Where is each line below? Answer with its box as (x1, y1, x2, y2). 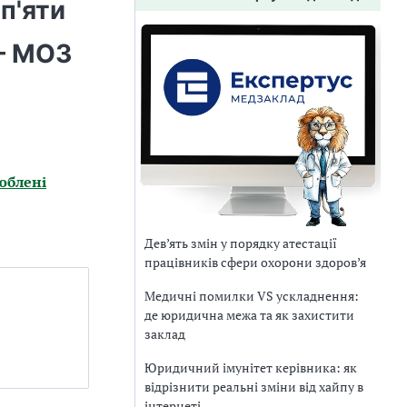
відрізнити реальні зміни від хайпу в (144, 377, 363, 395)
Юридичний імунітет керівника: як (144, 358, 357, 376)
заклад (144, 324, 185, 342)
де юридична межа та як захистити (144, 305, 354, 323)
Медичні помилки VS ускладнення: (144, 286, 359, 304)
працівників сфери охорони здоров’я (144, 253, 366, 271)
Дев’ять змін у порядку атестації (144, 233, 337, 252)
